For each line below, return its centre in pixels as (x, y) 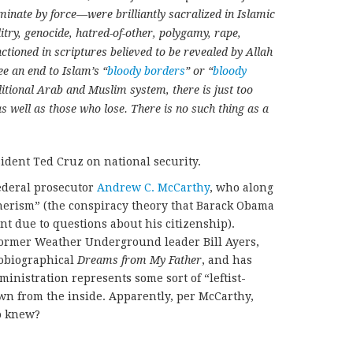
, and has (227, 260)
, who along (242, 187)
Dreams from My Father (139, 260)
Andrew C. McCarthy (153, 187)
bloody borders (146, 71)
